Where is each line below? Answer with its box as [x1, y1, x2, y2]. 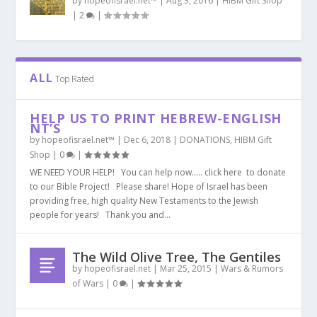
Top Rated [55, 73, 95, 85]
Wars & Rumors [221, 263, 284, 275]
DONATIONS [180, 134, 231, 146]
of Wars [72, 277, 104, 289]
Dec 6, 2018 [124, 134, 171, 146]
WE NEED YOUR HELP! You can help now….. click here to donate [30, 166, 287, 178]
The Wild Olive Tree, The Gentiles [72, 248, 282, 265]
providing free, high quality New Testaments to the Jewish [30, 195, 259, 207]
